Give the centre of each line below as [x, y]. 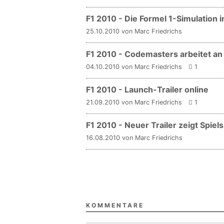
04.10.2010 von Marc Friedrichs [134, 66]
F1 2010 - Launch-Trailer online [147, 89]
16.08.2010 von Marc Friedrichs [134, 137]
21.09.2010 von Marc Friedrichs [134, 102]
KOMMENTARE [115, 205]
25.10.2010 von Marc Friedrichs [134, 31]
